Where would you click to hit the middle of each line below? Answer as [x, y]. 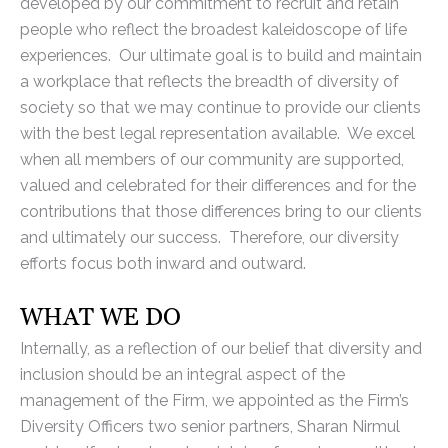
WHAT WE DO [100, 317]
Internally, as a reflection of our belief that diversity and [221, 349]
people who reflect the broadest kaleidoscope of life [213, 30]
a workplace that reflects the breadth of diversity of [209, 82]
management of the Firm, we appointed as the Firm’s [214, 401]
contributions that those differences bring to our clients [221, 212]
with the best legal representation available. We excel [217, 134]
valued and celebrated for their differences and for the [218, 186]
